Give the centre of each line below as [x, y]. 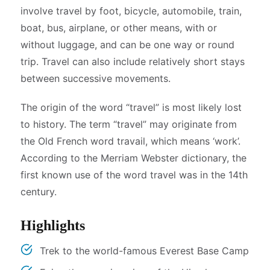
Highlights [53, 225]
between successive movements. [96, 78]
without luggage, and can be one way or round [127, 45]
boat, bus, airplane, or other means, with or [119, 28]
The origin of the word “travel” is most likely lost [131, 107]
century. [39, 192]
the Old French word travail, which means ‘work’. [130, 141]
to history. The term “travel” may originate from [129, 124]
